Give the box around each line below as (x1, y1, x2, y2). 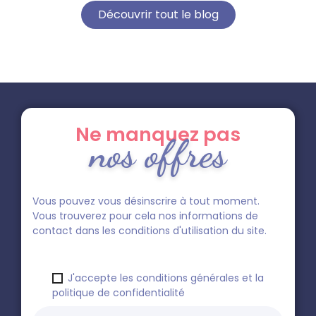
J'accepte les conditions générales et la (68, 270, 264, 285)
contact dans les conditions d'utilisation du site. (32, 223, 267, 238)
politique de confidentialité (52, 285, 185, 300)
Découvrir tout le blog (97, 6, 219, 23)
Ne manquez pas (75, 121, 241, 149)
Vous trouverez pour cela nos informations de (32, 208, 258, 223)
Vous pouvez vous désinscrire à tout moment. (32, 193, 260, 208)
